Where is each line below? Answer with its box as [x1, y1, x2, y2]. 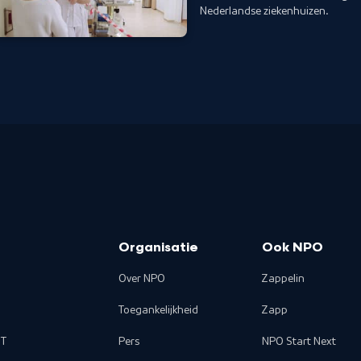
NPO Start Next [261, 336, 336, 347]
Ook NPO [261, 240, 323, 256]
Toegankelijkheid [118, 305, 199, 316]
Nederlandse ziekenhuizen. [199, 5, 328, 17]
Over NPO [118, 273, 166, 284]
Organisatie [118, 240, 199, 256]
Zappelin [261, 273, 305, 284]
